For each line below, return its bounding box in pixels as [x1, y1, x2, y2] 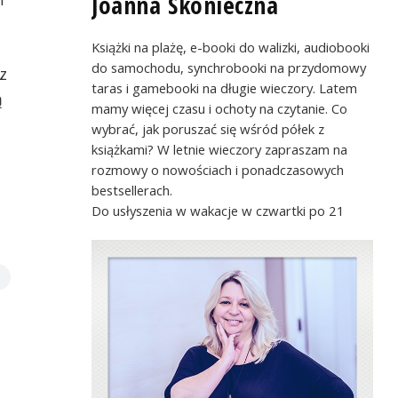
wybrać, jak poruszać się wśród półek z [92, 119, 325, 138]
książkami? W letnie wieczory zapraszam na [92, 139, 348, 158]
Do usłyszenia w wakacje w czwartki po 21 [92, 201, 346, 219]
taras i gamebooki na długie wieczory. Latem [92, 78, 358, 97]
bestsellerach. [92, 180, 173, 199]
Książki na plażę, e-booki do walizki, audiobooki [92, 37, 370, 56]
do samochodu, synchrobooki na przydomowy [92, 58, 367, 76]
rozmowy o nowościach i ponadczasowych [92, 160, 345, 179]
